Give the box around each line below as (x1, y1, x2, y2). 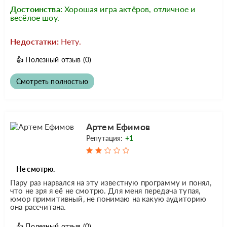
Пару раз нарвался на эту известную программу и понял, (10, 177, 212, 187)
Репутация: (86, 133, 125, 142)
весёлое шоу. (10, 12, 59, 22)
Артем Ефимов (86, 121, 150, 132)
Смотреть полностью (16, 77, 88, 86)
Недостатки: (10, 36, 59, 46)
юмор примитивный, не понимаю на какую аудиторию (10, 194, 207, 203)
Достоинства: (10, 4, 62, 14)
